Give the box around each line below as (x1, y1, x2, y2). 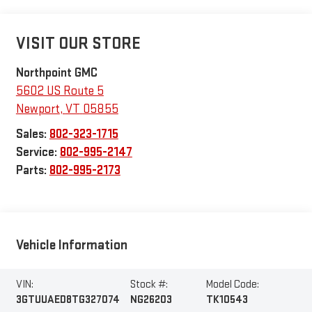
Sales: (15, 126, 49, 141)
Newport (15, 101, 60, 116)
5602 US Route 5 (15, 83, 104, 98)
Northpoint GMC (15, 65, 97, 80)
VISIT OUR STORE (15, 33, 141, 54)
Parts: (15, 162, 49, 178)
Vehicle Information (15, 237, 127, 254)
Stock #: (130, 278, 169, 292)
